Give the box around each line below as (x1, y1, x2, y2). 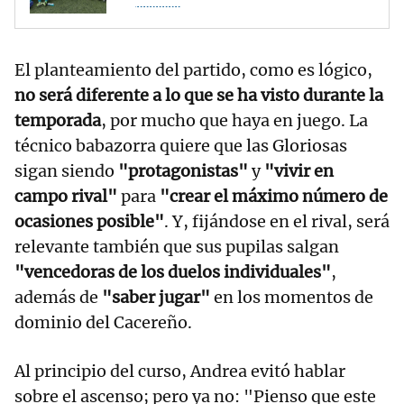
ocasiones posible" (14, 210, 164, 232)
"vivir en (264, 160, 334, 181)
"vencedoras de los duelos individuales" (14, 261, 331, 282)
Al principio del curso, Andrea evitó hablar (14, 360, 345, 381)
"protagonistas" (118, 160, 248, 181)
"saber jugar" (102, 286, 214, 308)
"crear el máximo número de (156, 185, 388, 207)
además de (14, 286, 102, 308)
